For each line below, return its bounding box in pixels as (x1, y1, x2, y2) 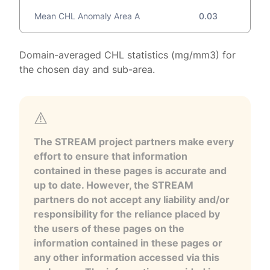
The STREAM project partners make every (34, 136, 234, 148)
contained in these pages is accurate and (34, 165, 227, 177)
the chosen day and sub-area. (19, 63, 155, 75)
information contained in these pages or (34, 237, 222, 249)
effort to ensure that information (34, 150, 187, 162)
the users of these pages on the (34, 222, 184, 234)
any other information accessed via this (34, 251, 219, 263)
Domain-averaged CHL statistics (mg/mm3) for (19, 49, 236, 61)
